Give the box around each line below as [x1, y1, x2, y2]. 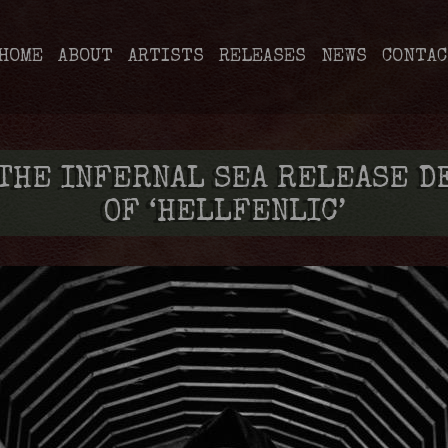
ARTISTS [128, 48, 204, 66]
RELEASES [219, 48, 306, 66]
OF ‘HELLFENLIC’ [102, 199, 346, 229]
